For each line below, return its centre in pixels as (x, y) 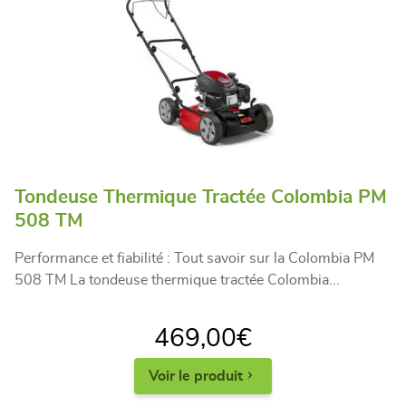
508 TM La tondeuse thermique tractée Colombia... (177, 280)
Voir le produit (196, 376)
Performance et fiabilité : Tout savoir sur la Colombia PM (194, 258)
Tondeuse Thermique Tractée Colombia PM (201, 197)
